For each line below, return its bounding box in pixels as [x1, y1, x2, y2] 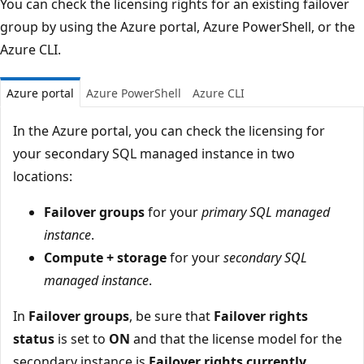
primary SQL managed [201, 202, 330, 221]
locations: [13, 167, 72, 185]
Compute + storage [44, 248, 167, 266]
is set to [54, 329, 109, 348]
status [13, 329, 54, 348]
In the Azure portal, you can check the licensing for [13, 121, 325, 140]
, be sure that [129, 306, 214, 325]
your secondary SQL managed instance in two [13, 144, 295, 162]
